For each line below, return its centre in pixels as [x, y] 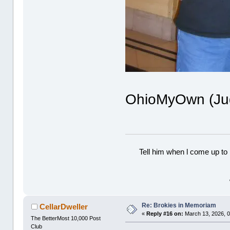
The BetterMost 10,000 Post [66, 218]
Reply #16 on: [165, 214]
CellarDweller [63, 207]
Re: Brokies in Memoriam [179, 206]
